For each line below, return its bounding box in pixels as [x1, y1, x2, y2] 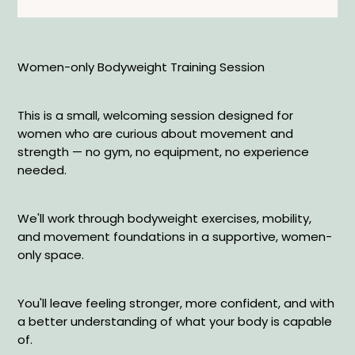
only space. [17, 246, 85, 263]
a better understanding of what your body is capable [17, 312, 333, 330]
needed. [17, 161, 67, 178]
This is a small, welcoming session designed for [17, 106, 294, 124]
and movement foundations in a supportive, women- [17, 227, 333, 245]
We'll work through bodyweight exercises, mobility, [17, 209, 312, 227]
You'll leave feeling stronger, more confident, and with [17, 294, 335, 311]
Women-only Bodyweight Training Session [17, 58, 265, 75]
